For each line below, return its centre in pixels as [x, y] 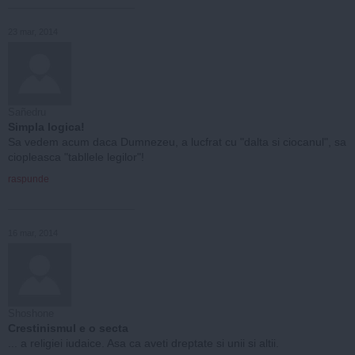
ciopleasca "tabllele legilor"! [76, 157]
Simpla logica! [46, 126]
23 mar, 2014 [33, 31]
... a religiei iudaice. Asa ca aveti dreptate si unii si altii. [143, 343]
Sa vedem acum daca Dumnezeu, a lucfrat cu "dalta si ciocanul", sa [177, 141]
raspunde [29, 179]
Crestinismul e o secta [68, 328]
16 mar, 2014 [33, 233]
